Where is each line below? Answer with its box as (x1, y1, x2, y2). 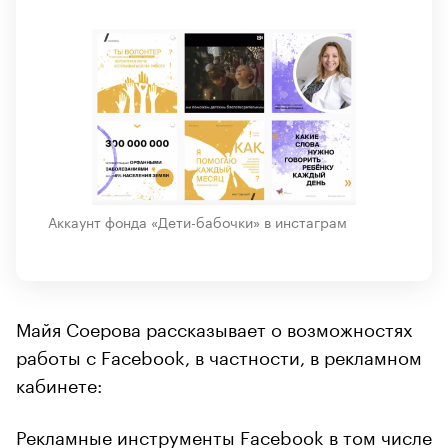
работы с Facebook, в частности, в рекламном (16, 340, 422, 369)
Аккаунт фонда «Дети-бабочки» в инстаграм (48, 209, 347, 232)
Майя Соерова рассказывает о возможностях (16, 312, 413, 341)
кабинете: (16, 368, 102, 397)
